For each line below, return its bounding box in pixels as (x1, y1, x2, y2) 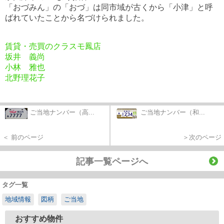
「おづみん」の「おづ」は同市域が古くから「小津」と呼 (5, 2, 213, 11)
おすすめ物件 (15, 214, 63, 223)
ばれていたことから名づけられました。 (5, 13, 149, 22)
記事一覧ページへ (76, 156, 148, 166)
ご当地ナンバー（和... (140, 108, 205, 116)
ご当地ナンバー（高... (30, 108, 94, 116)
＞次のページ (182, 133, 221, 141)
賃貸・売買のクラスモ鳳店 (5, 41, 101, 50)
